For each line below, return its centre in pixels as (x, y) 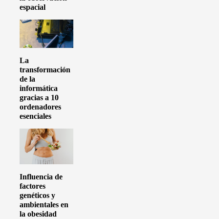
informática (39, 88)
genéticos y (37, 196)
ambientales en (44, 205)
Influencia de (41, 177)
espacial (33, 7)
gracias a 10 (39, 97)
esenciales (35, 116)
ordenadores (40, 107)
